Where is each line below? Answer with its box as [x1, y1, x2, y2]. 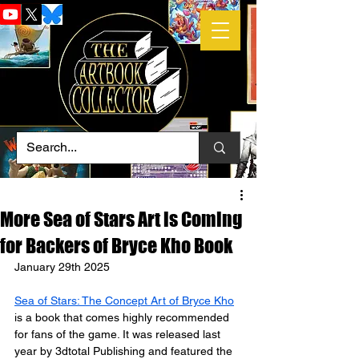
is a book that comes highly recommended [14, 311, 232, 324]
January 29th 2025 [14, 260, 110, 273]
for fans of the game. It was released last [14, 328, 224, 341]
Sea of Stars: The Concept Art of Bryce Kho [14, 294, 234, 307]
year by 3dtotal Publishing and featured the [14, 345, 236, 357]
